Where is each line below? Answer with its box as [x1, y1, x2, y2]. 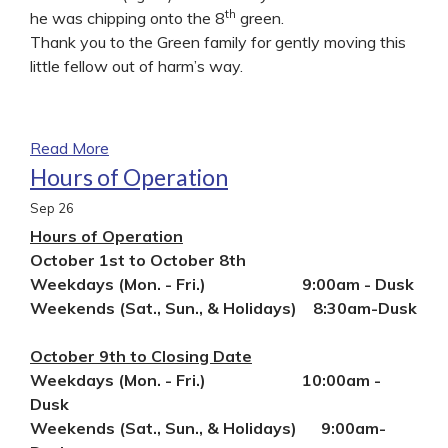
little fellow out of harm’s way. [30, 55, 243, 76]
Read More [30, 137, 109, 158]
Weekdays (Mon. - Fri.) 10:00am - [30, 369, 381, 390]
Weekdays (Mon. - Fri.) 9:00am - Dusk [30, 273, 414, 294]
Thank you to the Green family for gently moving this [30, 31, 406, 52]
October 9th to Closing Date [30, 345, 252, 366]
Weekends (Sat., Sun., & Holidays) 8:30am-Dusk [30, 297, 417, 318]
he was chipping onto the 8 [30, 7, 225, 28]
